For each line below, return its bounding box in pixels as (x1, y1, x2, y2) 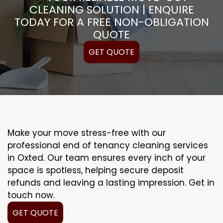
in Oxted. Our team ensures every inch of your (7, 151, 206, 164)
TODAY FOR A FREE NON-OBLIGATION (14, 14, 209, 30)
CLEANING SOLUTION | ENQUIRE (29, 1, 194, 17)
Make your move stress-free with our (7, 126, 166, 139)
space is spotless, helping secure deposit (7, 164, 184, 176)
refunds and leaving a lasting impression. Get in (7, 176, 215, 189)
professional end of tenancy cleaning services (7, 139, 208, 151)
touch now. (7, 189, 55, 201)
